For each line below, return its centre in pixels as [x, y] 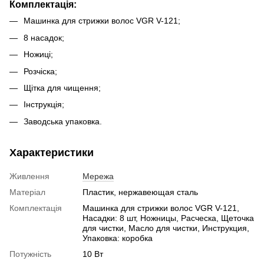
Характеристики [52, 152]
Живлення [29, 176]
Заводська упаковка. [63, 121]
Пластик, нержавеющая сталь [140, 192]
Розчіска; [40, 71]
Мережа [98, 176]
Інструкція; [44, 105]
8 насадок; [44, 37]
